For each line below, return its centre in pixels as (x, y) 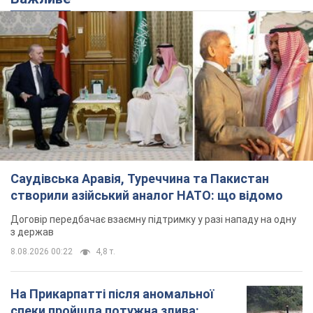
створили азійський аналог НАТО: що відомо (147, 196)
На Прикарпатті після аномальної (112, 294)
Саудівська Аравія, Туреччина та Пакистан (140, 179)
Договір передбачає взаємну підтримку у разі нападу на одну (153, 220)
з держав (32, 232)
